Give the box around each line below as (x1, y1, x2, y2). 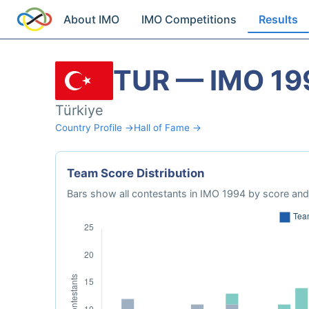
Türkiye (55, 102, 103, 119)
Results (259, 12, 299, 26)
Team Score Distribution (67, 166, 204, 180)
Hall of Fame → (134, 122, 201, 133)
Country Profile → (55, 122, 134, 133)
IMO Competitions (141, 12, 237, 26)
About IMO (63, 12, 120, 26)
